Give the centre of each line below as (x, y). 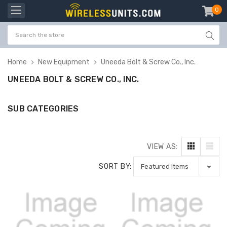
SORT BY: (115, 166)
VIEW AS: (162, 146)
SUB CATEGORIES (43, 108)
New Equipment (64, 62)
